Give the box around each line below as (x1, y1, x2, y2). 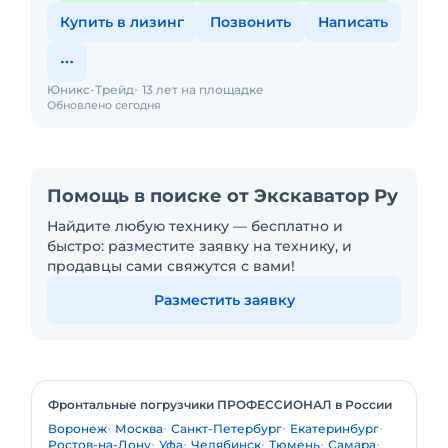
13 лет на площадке (142, 82, 264, 97)
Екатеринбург (290, 421, 379, 436)
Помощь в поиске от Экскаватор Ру (47, 185, 398, 207)
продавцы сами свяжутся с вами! (47, 257, 295, 275)
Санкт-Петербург (171, 421, 282, 436)
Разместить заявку (153, 291, 295, 309)
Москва (115, 421, 163, 436)
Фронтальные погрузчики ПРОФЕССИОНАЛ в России (48, 397, 392, 412)
